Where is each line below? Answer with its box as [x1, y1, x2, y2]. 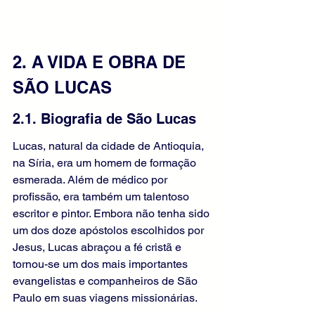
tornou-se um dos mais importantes [13, 257, 191, 271]
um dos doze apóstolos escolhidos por [13, 224, 207, 238]
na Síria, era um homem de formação [13, 156, 199, 170]
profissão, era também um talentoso [13, 190, 192, 204]
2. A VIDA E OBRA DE [13, 52, 191, 72]
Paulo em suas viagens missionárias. [13, 291, 198, 305]
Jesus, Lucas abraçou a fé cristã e [13, 240, 184, 255]
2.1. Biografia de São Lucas [13, 110, 196, 128]
